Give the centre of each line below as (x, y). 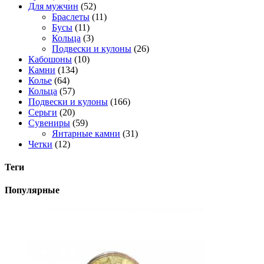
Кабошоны (50, 59)
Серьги (43, 112)
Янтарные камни (86, 133)
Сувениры (49, 123)
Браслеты (71, 16)
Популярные (32, 190)
